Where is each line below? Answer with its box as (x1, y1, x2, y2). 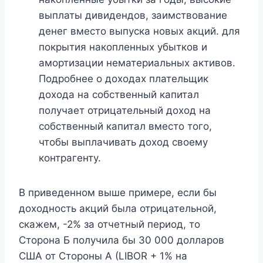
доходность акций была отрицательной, (19, 203, 217, 215)
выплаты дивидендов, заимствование (39, 9, 227, 22)
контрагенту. (39, 152, 101, 164)
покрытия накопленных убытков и (39, 41, 207, 53)
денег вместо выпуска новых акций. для (39, 25, 240, 38)
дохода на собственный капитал (39, 89, 199, 101)
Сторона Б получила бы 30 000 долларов (19, 234, 224, 247)
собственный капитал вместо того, (39, 120, 212, 133)
